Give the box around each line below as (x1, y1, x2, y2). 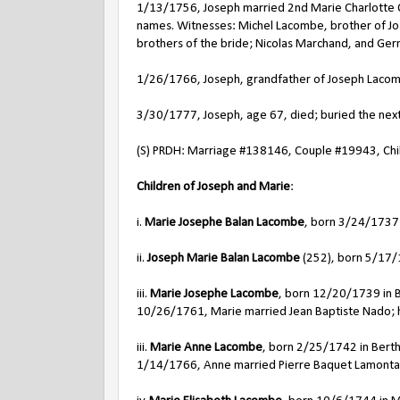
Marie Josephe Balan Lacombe (145, 216, 304, 229)
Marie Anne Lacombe (150, 341, 262, 354)
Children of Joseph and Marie (137, 180, 290, 194)
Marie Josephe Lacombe (150, 287, 279, 301)
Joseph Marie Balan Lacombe (147, 252, 300, 265)
